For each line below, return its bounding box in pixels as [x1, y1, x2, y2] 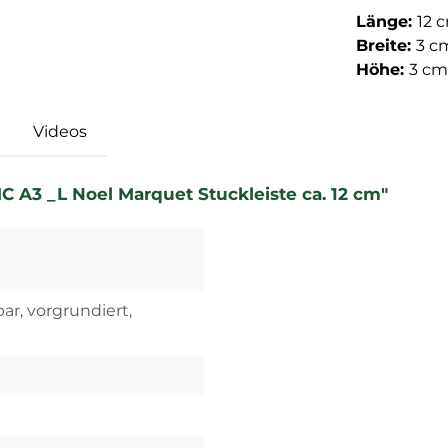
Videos [33, 122, 87, 142]
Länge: [356, 12, 417, 32]
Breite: [356, 36, 416, 56]
